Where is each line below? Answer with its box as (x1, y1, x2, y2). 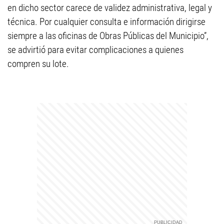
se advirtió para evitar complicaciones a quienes (7, 44, 183, 55)
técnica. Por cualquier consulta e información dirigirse (7, 16, 205, 27)
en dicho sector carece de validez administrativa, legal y (7, 2, 212, 13)
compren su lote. (7, 58, 69, 69)
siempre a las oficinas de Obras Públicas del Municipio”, (7, 30, 208, 41)
